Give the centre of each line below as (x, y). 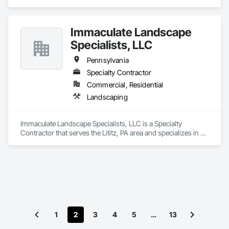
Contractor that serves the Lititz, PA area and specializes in (110, 133)
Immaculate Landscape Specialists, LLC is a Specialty (101, 123)
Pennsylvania (108, 60)
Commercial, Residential (125, 85)
